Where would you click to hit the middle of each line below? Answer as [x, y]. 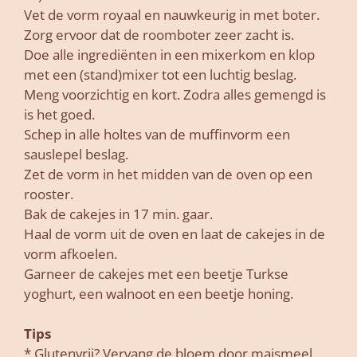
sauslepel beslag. [76, 155]
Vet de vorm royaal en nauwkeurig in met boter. [172, 15]
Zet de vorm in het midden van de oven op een [168, 175]
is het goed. [59, 115]
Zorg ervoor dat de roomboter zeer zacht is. [159, 35]
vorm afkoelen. [71, 254]
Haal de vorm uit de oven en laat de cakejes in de [175, 234]
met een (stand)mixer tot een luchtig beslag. [160, 75]
